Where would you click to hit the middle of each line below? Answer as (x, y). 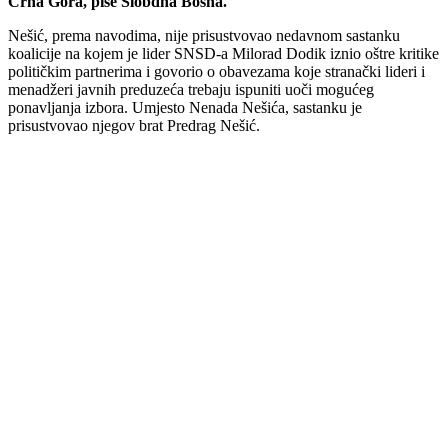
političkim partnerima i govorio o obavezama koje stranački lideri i (216, 72)
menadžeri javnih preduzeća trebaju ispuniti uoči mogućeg (191, 90)
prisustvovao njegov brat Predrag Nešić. (134, 126)
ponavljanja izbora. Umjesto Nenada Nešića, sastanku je (185, 108)
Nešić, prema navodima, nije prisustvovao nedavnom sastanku (204, 36)
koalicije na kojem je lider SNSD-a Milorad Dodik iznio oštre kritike (223, 54)
